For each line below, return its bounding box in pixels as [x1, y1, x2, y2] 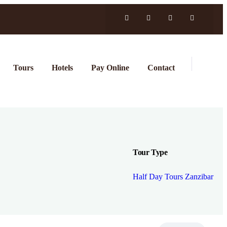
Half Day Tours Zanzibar [133, 172, 213, 181]
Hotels [52, 63, 73, 72]
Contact [147, 63, 175, 72]
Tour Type [133, 148, 168, 157]
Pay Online [91, 63, 129, 72]
